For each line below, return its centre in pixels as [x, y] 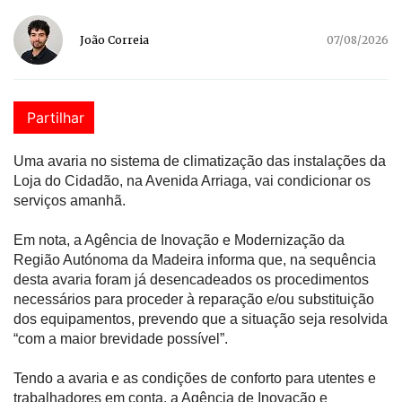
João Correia [114, 39]
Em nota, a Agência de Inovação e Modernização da [179, 240]
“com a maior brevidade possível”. [121, 338]
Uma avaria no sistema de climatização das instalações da [200, 161]
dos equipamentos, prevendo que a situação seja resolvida [201, 319]
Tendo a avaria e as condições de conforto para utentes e [195, 378]
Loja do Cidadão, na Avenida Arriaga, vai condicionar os [192, 180]
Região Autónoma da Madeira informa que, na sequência [195, 259]
